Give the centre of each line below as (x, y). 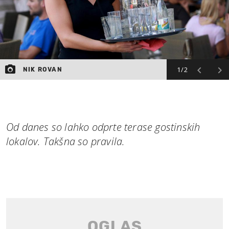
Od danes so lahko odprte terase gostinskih (103, 127)
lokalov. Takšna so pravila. (66, 142)
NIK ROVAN (43, 70)
